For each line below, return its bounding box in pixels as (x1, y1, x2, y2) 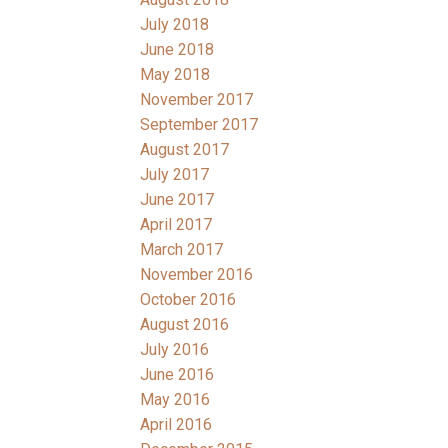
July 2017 (140, 164, 210, 184)
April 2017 (140, 214, 213, 234)
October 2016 (140, 289, 237, 309)
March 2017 (140, 239, 224, 259)
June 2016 (140, 364, 215, 384)
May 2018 (140, 64, 211, 84)
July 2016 (140, 339, 210, 359)
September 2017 (140, 114, 259, 134)
